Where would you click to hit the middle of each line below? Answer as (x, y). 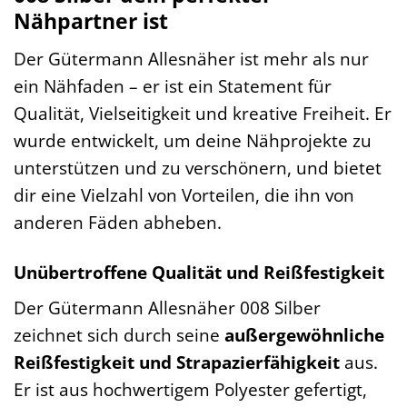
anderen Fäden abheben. (118, 222)
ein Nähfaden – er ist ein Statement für (173, 85)
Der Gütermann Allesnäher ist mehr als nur (191, 58)
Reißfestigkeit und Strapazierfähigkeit (177, 362)
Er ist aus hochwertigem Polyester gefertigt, (190, 390)
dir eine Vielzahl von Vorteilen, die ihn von (184, 194)
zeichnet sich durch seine (119, 335)
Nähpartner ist (91, 21)
